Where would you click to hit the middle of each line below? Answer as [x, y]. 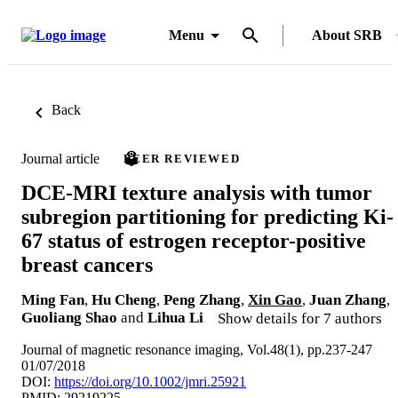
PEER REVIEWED [182, 159]
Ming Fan [53, 299]
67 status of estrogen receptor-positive [194, 240]
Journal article [60, 158]
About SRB [347, 35]
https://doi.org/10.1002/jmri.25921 [150, 381]
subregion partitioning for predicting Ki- [207, 216]
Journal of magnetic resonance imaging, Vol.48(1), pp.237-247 [197, 349]
